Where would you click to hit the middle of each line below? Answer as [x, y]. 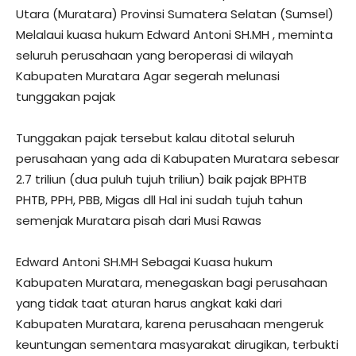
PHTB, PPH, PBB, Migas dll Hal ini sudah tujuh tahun [159, 200]
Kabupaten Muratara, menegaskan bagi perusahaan [172, 283]
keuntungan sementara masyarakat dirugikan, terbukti [177, 345]
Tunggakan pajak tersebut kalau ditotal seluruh [155, 138]
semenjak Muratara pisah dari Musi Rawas [139, 221]
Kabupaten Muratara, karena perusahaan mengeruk [170, 324]
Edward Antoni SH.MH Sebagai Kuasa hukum [144, 262]
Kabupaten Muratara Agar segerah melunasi [148, 76]
